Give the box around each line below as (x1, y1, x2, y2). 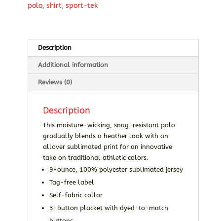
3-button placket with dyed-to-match (49, 204, 168, 212)
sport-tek (65, 1, 98, 10)
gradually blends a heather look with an (42, 132, 168, 140)
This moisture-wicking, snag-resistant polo (42, 121, 175, 129)
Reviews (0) (37, 78, 72, 86)
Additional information (37, 61, 108, 69)
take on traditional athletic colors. (42, 154, 148, 162)
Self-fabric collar (49, 191, 103, 199)
